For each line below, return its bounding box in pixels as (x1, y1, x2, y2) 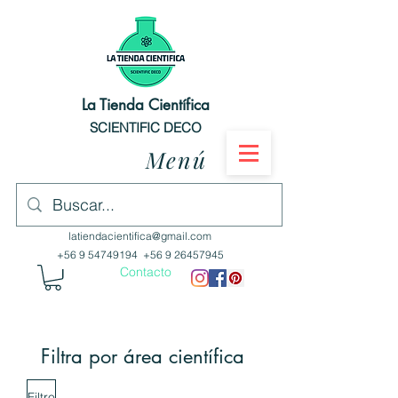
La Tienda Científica (82, 95, 210, 115)
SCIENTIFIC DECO (90, 119, 202, 136)
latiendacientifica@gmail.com (68, 229, 211, 243)
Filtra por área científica (40, 344, 244, 370)
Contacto (120, 264, 171, 280)
